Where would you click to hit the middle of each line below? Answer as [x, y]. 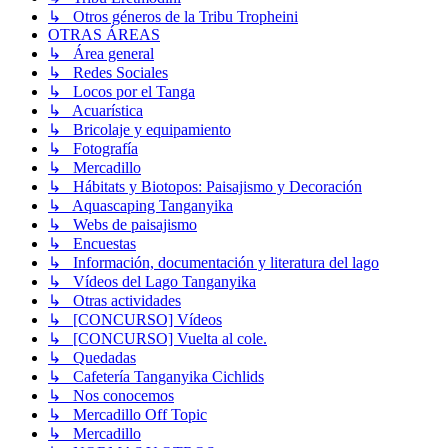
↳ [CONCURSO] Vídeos [135, 320]
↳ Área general [101, 54]
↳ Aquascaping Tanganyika [140, 206]
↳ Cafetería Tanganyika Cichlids [156, 377]
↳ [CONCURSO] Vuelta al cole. [157, 339]
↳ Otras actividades [114, 301]
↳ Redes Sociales [108, 73]
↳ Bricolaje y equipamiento [139, 130]
